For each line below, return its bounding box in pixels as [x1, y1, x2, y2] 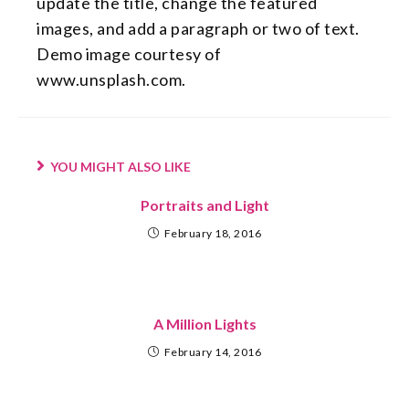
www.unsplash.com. [37, 69, 186, 89]
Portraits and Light [140, 196, 269, 214]
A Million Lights [152, 315, 257, 332]
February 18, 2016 [163, 226, 261, 240]
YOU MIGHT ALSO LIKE [50, 159, 191, 174]
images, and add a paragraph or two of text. [37, 18, 360, 38]
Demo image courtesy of [37, 44, 221, 64]
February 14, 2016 [163, 345, 261, 359]
